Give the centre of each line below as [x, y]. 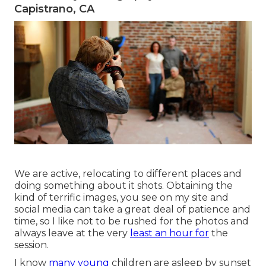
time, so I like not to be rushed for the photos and [132, 221]
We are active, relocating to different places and [128, 174]
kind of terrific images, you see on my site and [121, 198]
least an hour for [170, 233]
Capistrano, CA [54, 9]
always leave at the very [72, 233]
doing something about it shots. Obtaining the [123, 186]
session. [31, 245]
